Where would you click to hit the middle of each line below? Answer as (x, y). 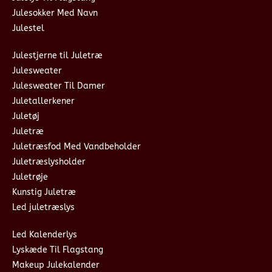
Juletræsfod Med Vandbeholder (76, 146)
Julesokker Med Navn (55, 13)
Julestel (28, 28)
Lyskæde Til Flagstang (58, 250)
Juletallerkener (43, 101)
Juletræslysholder (49, 161)
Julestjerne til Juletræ (57, 55)
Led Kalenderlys (45, 234)
